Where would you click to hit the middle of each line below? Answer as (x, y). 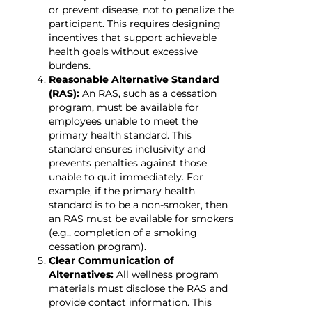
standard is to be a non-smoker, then (138, 205)
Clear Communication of (111, 261)
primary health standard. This (120, 135)
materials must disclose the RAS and (138, 289)
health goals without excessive (123, 52)
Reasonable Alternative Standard (134, 80)
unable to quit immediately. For (126, 177)
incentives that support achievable (133, 38)
